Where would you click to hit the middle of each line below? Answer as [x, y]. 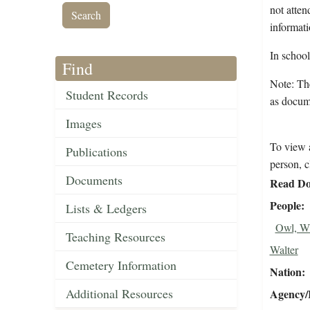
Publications [97, 152]
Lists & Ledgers [106, 209]
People [285, 206]
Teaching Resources [116, 237]
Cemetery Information [121, 265]
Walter [284, 250]
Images [84, 124]
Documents [94, 180]
